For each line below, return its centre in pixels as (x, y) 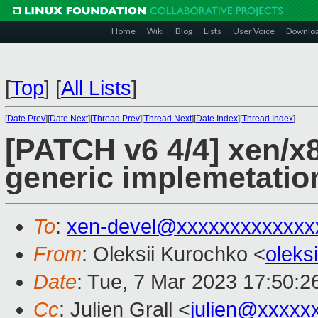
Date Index (217, 119)
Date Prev (26, 119)
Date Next (69, 119)
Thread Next (168, 119)
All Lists (96, 88)
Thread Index (268, 119)
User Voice (254, 31)
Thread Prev (116, 119)
